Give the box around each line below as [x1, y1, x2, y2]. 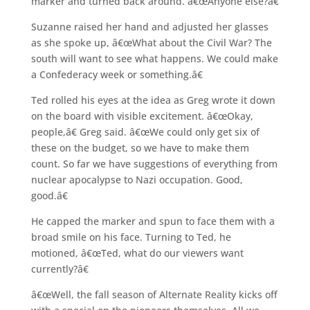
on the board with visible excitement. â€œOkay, [30, 109, 253, 122]
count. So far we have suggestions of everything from [30, 156, 277, 170]
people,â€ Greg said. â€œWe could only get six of [30, 125, 259, 138]
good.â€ [30, 188, 68, 202]
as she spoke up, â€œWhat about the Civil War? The [30, 35, 272, 49]
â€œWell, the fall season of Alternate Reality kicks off [30, 287, 277, 301]
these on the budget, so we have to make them [30, 140, 249, 154]
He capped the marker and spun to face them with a [30, 214, 275, 228]
